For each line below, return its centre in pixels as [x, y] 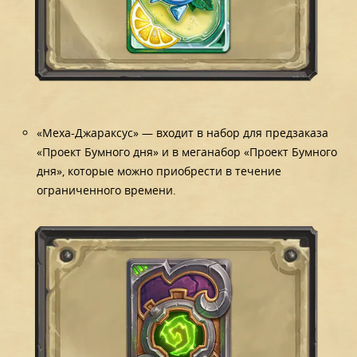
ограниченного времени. [107, 190]
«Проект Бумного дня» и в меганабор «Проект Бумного [187, 151]
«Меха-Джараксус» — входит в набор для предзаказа [183, 132]
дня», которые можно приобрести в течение [159, 171]
